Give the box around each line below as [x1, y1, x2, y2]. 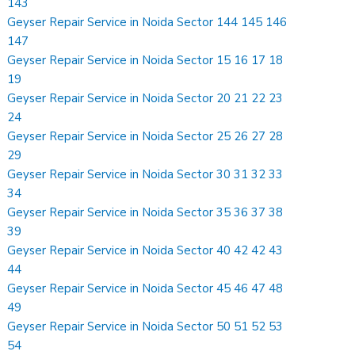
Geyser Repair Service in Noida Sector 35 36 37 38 [7, 204, 284, 220]
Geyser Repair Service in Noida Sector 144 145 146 [7, 13, 288, 30]
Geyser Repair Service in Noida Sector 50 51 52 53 [7, 318, 284, 334]
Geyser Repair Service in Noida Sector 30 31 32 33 [7, 166, 284, 182]
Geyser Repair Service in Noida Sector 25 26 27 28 [7, 128, 284, 144]
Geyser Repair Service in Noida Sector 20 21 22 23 [7, 90, 284, 106]
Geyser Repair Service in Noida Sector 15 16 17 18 [7, 52, 284, 68]
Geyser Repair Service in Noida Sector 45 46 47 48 [7, 280, 284, 296]
